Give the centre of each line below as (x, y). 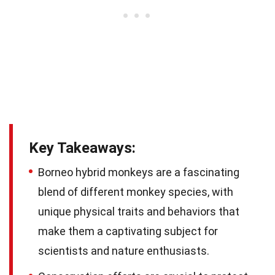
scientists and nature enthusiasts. (124, 251)
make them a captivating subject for (128, 231)
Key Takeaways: (82, 148)
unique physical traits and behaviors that (139, 212)
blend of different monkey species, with (136, 192)
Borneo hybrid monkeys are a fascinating (139, 172)
